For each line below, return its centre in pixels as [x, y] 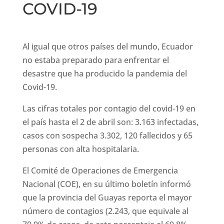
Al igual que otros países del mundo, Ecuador [107, 47]
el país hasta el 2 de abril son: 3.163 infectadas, [110, 122]
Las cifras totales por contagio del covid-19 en [109, 109]
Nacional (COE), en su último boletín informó [106, 184]
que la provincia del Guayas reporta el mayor [107, 198]
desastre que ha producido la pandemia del [104, 74]
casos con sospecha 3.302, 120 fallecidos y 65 [107, 136]
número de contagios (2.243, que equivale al [105, 211]
